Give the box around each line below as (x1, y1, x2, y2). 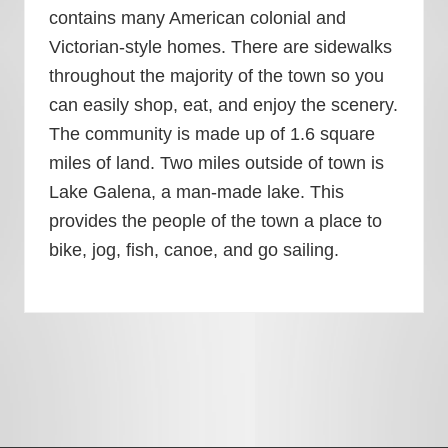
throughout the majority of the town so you (49, 65, 384, 87)
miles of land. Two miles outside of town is (49, 152, 384, 174)
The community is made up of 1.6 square (49, 123, 375, 145)
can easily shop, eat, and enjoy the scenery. (49, 94, 398, 116)
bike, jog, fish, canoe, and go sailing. (49, 239, 339, 261)
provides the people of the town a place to (49, 210, 382, 232)
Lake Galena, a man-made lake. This (49, 181, 344, 203)
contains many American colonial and (49, 7, 346, 29)
